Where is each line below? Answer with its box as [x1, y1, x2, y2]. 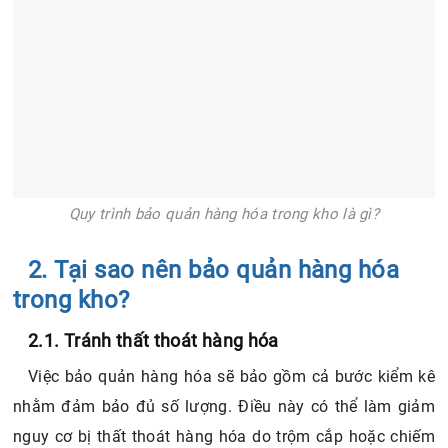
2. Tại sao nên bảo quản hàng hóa [28, 255, 400, 284]
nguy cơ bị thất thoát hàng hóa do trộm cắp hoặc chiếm [13, 426, 435, 446]
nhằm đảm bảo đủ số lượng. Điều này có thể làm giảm [13, 396, 435, 416]
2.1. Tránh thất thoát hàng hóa [28, 329, 279, 351]
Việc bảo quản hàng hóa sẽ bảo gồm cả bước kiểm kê [28, 366, 435, 386]
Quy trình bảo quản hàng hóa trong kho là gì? [68, 204, 380, 223]
